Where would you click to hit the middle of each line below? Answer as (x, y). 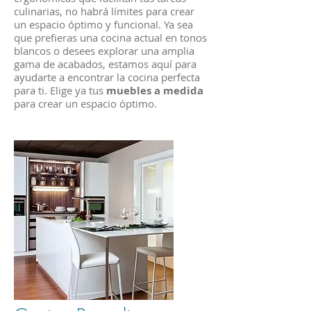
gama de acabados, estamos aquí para (105, 64)
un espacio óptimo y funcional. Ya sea (103, 24)
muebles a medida (155, 91)
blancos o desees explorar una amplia (104, 51)
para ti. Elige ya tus (60, 90)
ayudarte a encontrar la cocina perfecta (107, 77)
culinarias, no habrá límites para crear (104, 11)
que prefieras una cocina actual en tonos (110, 37)
